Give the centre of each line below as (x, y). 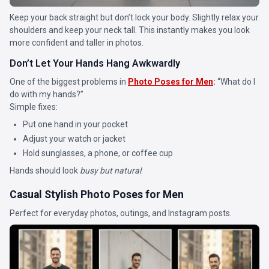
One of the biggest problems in (69, 82)
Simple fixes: (34, 107)
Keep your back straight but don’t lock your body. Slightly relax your (134, 17)
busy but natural (110, 171)
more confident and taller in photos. (77, 43)
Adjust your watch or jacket (74, 139)
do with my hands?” (47, 94)
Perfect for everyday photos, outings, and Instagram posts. (121, 213)
